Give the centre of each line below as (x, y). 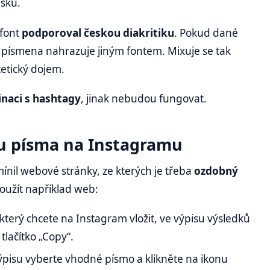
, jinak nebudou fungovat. (144, 98)
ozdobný (216, 171)
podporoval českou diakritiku (98, 33)
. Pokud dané (206, 33)
